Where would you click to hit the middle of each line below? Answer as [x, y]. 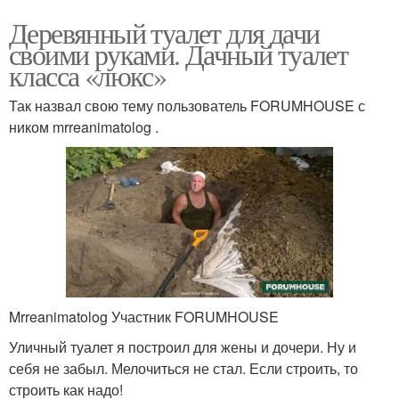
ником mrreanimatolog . [84, 126]
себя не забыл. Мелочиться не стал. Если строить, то [183, 368]
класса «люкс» [88, 75]
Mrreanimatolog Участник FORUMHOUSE [144, 316]
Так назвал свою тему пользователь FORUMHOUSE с [187, 105]
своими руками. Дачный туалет [179, 53]
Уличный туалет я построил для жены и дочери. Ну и [183, 346]
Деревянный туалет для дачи [164, 32]
